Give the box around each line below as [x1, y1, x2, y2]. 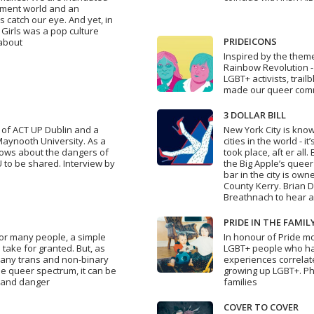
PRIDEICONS [224, 35, 277, 48]
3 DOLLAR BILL [224, 109, 286, 122]
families [224, 275, 257, 289]
